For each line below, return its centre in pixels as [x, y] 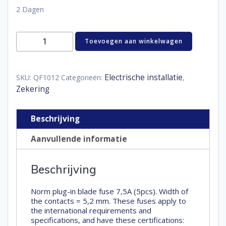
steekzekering [43, 46]
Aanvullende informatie [79, 139]
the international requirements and [91, 211]
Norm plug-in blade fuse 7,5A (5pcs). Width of [109, 191]
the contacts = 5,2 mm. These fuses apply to [108, 201]
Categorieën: [83, 77]
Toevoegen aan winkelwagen [134, 41]
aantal [27, 67]
